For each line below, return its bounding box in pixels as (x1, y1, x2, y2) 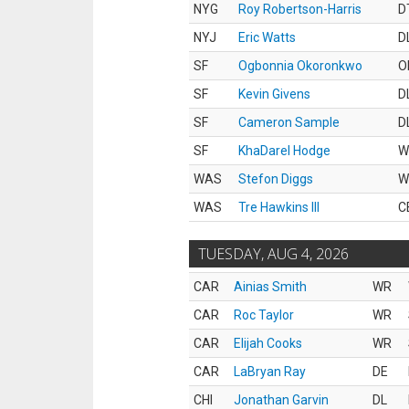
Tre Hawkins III (238, 200, 320, 215)
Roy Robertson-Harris (238, 2, 362, 16)
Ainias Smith (234, 279, 307, 294)
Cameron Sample (238, 115, 340, 130)
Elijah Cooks (234, 336, 302, 351)
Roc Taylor (234, 308, 294, 322)
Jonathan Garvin (234, 393, 329, 407)
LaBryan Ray (234, 364, 306, 379)
